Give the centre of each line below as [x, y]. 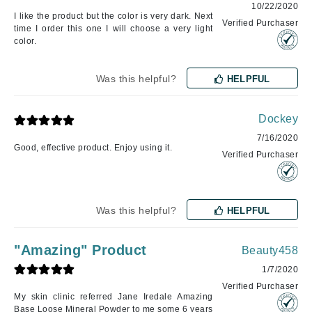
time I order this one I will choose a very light [114, 29]
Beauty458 [270, 251]
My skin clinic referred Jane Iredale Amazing [114, 297]
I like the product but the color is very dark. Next [114, 16]
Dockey [278, 119]
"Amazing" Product [80, 250]
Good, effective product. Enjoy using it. [93, 148]
